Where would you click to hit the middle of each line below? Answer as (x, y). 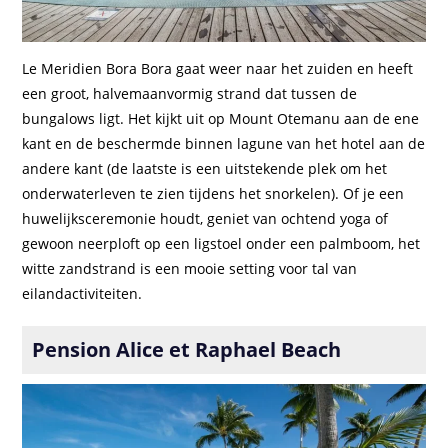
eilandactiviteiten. (82, 294)
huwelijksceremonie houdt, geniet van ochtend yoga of (205, 219)
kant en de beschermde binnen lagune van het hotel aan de (224, 144)
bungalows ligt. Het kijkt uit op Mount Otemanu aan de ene (221, 119)
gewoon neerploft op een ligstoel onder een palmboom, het (221, 244)
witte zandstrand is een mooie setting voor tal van (190, 269)
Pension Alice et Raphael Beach (187, 350)
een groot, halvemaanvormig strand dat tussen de (190, 94)
